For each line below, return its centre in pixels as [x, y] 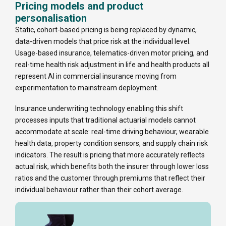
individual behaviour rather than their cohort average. [99, 190]
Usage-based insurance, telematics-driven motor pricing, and [112, 53]
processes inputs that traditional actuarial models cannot [105, 120]
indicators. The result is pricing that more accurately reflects [110, 155]
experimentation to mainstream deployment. [87, 88]
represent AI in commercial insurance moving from [96, 76]
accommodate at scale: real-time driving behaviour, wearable [112, 132]
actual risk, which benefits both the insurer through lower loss [112, 167]
